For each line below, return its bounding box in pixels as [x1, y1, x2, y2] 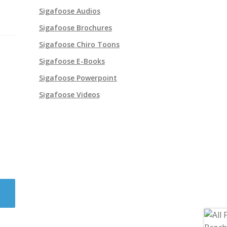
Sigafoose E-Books [39, 56, 105, 66]
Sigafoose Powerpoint [39, 73, 117, 83]
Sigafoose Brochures [39, 23, 112, 33]
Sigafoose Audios [39, 6, 100, 16]
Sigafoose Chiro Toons [39, 40, 120, 50]
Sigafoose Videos [39, 90, 100, 100]
